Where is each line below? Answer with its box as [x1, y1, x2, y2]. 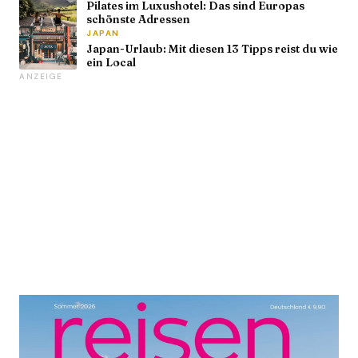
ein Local [86, 54, 136, 70]
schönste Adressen [86, 11, 190, 26]
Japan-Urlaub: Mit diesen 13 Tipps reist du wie [86, 41, 338, 56]
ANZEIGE [19, 70, 63, 82]
